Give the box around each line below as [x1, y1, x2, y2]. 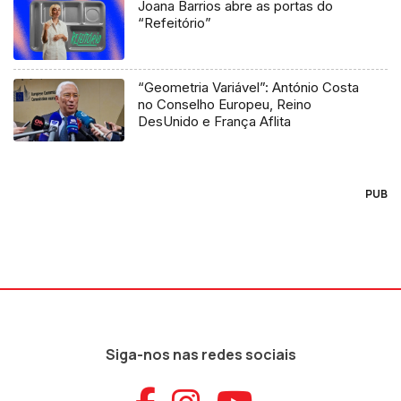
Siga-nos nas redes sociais [105, 345, 296, 365]
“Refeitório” [138, 14, 212, 32]
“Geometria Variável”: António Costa [138, 79, 360, 97]
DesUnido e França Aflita [138, 113, 292, 131]
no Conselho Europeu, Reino [138, 96, 312, 114]
